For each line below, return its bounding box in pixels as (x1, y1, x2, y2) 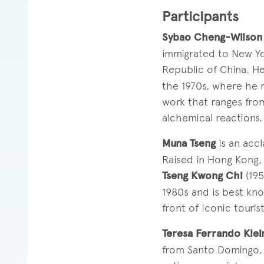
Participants (161, 7, 239, 25)
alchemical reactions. (161, 111, 262, 124)
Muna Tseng (161, 136, 216, 150)
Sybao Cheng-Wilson (161, 30, 262, 44)
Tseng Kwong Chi (161, 169, 243, 182)
